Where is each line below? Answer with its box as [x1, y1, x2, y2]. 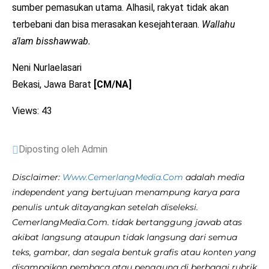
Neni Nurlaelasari [12, 61, 82, 73]
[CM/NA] [94, 78, 131, 90]
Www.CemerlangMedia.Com [62, 171, 183, 183]
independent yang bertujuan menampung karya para [12, 186, 240, 198]
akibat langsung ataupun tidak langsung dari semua [12, 231, 237, 243]
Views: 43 [12, 104, 52, 116]
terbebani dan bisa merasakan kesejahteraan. [12, 18, 202, 30]
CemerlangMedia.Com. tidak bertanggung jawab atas [12, 216, 242, 228]
